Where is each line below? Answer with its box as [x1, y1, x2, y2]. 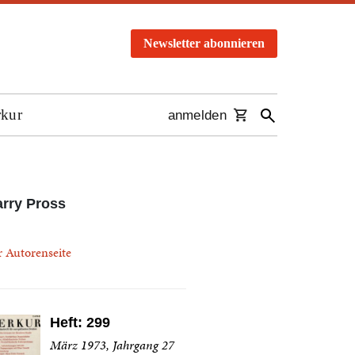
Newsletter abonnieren [143, 36, 265, 50]
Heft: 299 [49, 315, 110, 330]
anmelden [167, 108, 227, 124]
